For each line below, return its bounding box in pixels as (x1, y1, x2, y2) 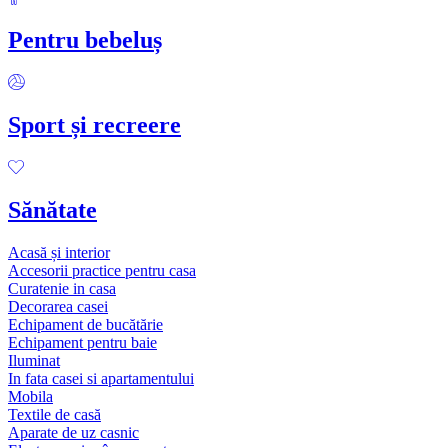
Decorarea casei (8, 297, 108, 315)
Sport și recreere (8, 112, 181, 139)
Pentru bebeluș (8, 27, 162, 54)
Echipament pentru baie (8, 333, 157, 351)
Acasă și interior (8, 243, 110, 261)
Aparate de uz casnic (8, 423, 139, 441)
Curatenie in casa (8, 279, 116, 297)
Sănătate (8, 196, 97, 223)
